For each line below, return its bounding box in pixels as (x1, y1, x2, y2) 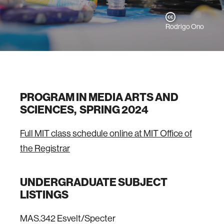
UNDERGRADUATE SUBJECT (20, 175, 167, 189)
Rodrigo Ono (165, 22, 204, 31)
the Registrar (20, 142, 70, 154)
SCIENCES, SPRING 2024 (20, 102, 148, 116)
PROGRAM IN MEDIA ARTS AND (20, 90, 178, 104)
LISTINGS (20, 187, 68, 201)
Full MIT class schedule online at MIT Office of (20, 127, 192, 139)
